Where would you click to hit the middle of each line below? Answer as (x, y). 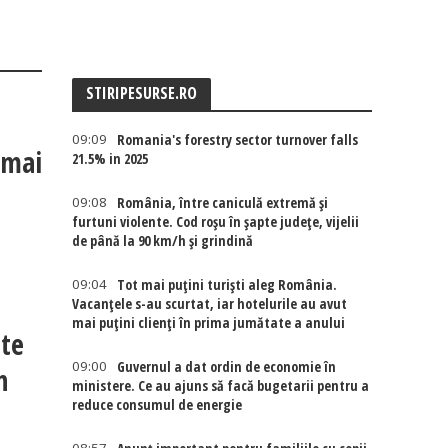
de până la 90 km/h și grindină (163, 240)
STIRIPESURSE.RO (142, 93)
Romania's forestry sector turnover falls (238, 139)
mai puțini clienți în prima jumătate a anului (209, 322)
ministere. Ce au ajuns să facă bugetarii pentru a (221, 385)
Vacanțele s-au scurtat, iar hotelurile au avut (210, 303)
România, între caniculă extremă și (223, 202)
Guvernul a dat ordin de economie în (227, 366)
